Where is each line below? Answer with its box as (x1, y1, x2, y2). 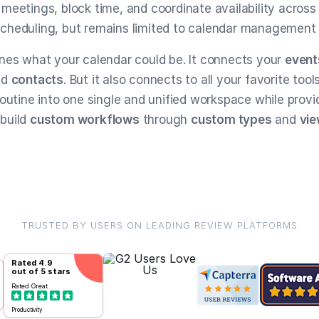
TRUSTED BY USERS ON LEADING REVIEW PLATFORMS (21, 219, 298, 231)
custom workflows (30, 113, 140, 127)
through (139, 113, 192, 127)
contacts (11, 73, 64, 87)
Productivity (11, 306, 43, 313)
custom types (191, 113, 272, 127)
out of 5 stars (11, 266, 70, 276)
